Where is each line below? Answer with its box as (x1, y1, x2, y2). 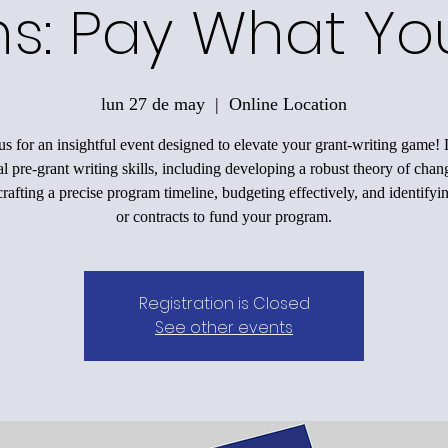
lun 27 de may (101, 93, 205, 114)
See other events (155, 315, 293, 339)
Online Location (229, 93, 347, 114)
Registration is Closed (138, 291, 310, 315)
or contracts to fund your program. (116, 207, 332, 225)
